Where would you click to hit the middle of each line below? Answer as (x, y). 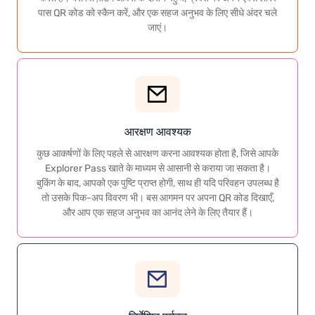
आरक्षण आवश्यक (157, 132)
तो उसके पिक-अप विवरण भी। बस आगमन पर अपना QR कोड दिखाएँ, (157, 197)
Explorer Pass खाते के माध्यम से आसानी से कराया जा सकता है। (157, 168)
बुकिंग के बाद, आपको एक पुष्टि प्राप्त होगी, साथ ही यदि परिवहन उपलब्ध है (157, 182)
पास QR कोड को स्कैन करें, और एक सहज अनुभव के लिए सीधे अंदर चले (157, 12)
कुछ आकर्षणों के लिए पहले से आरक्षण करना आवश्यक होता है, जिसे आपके (157, 153)
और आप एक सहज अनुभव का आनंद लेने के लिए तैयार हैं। (157, 212)
